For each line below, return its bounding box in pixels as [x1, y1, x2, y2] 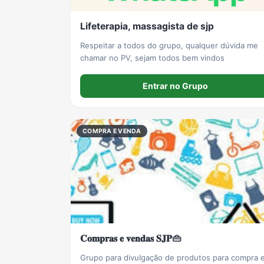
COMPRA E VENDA [82, 127, 141, 135]
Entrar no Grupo [142, 80, 208, 91]
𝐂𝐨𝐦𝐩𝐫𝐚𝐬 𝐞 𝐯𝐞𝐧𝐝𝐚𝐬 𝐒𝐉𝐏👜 [80, 233, 181, 245]
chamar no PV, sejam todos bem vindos [80, 52, 225, 62]
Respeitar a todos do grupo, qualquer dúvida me [80, 40, 258, 50]
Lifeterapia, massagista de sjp [80, 20, 214, 32]
